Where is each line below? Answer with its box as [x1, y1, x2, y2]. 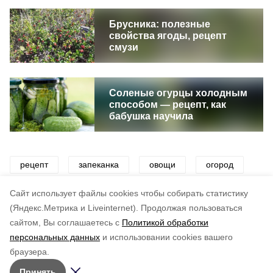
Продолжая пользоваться [141, 203, 243, 213]
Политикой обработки [122, 218, 208, 227]
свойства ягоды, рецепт [108, 30, 227, 41]
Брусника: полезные [108, 19, 210, 29]
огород [206, 160, 233, 169]
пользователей [126, 239, 185, 250]
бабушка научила [108, 111, 193, 121]
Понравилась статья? [10, 227, 108, 237]
